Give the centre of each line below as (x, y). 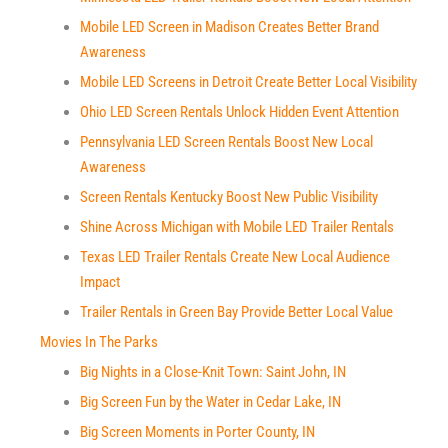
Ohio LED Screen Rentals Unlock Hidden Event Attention (239, 112)
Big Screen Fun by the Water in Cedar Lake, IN (210, 402)
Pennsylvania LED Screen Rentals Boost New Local (226, 142)
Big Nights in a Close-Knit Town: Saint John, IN (213, 372)
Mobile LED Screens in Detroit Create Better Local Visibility (248, 82)
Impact (100, 282)
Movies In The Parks (99, 342)
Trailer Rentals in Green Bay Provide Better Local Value (236, 312)
